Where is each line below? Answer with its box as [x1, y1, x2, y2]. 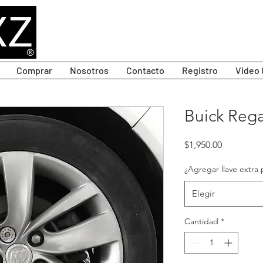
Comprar [16, 65, 52, 76]
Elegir [192, 188, 215, 200]
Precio [221, 139, 248, 150]
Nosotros [70, 65, 109, 76]
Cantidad [184, 216, 218, 227]
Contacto [126, 65, 164, 76]
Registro [182, 65, 218, 76]
